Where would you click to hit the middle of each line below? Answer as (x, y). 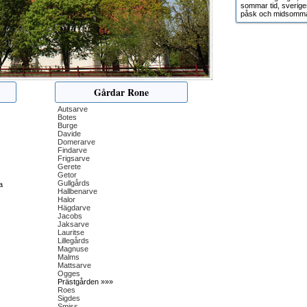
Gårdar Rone (121, 92)
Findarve (72, 150)
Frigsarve (74, 158)
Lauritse (71, 232)
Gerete (69, 167)
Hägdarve (74, 208)
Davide (69, 134)
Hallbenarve (77, 191)
